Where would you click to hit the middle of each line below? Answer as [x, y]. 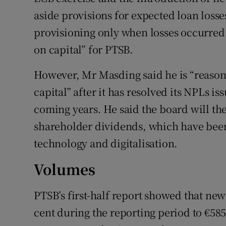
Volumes [65, 169]
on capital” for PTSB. [84, 49]
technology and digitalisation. [106, 143]
